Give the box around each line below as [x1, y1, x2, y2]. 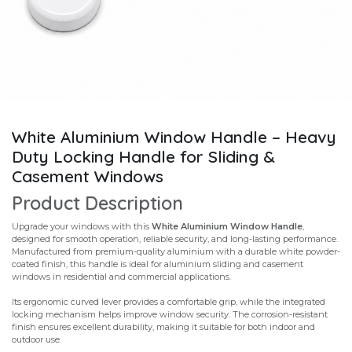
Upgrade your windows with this [12, 221, 152, 232]
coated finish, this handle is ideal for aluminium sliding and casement [12, 258, 303, 269]
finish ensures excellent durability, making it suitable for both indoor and [12, 321, 315, 332]
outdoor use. [12, 334, 61, 345]
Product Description [12, 192, 183, 214]
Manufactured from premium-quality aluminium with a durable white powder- [12, 246, 340, 257]
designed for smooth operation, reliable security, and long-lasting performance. [12, 233, 338, 244]
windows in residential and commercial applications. [12, 271, 231, 282]
